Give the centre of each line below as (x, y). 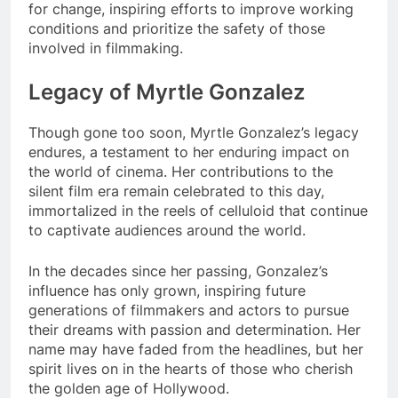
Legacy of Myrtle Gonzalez (167, 92)
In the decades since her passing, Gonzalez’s (178, 271)
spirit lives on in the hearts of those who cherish (191, 368)
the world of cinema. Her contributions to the (181, 171)
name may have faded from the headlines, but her (196, 349)
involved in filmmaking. (106, 48)
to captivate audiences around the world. (167, 230)
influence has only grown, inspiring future (167, 290)
